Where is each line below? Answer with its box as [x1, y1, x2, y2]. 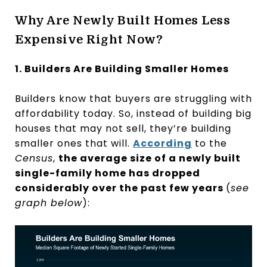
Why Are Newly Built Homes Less [15, 13, 230, 27]
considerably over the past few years [15, 181, 226, 195]
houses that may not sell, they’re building [15, 121, 231, 135]
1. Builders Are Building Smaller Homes [15, 61, 229, 76]
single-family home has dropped [15, 166, 200, 180]
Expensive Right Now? [15, 32, 163, 46]
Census [15, 151, 53, 165]
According [133, 136, 192, 150]
